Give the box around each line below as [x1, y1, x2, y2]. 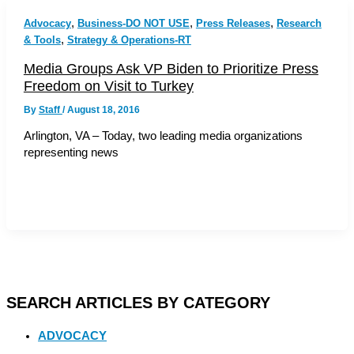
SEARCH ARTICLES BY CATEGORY [6, 294, 270, 312]
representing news [23, 146, 119, 160]
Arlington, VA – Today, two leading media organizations [23, 130, 303, 143]
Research [276, 17, 322, 29]
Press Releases [195, 17, 270, 29]
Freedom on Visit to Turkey [23, 77, 194, 94]
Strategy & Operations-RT [66, 33, 191, 46]
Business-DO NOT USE [77, 17, 190, 29]
